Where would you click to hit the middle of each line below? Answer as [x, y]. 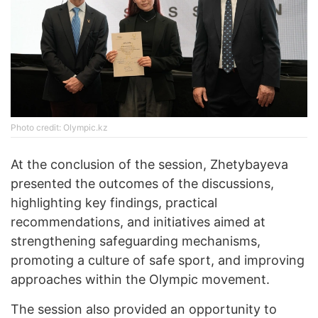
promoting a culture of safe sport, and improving [158, 260]
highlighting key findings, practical [114, 202]
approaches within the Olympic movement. [140, 279]
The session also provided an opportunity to [144, 309]
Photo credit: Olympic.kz [59, 127]
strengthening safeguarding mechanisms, [136, 241]
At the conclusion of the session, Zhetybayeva [149, 164]
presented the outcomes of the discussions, [142, 183]
